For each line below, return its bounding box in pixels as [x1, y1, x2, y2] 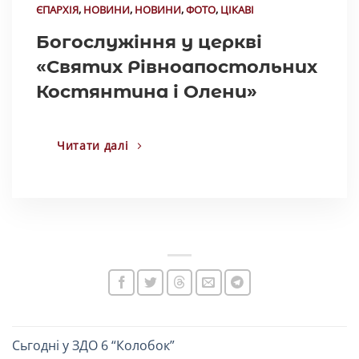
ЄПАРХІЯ [36, 2, 79, 17]
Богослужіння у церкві [36, 30, 262, 53]
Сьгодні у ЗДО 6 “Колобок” [12, 336, 175, 354]
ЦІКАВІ [220, 2, 254, 17]
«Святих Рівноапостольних [36, 54, 317, 78]
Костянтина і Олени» [36, 79, 257, 103]
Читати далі [57, 137, 129, 153]
